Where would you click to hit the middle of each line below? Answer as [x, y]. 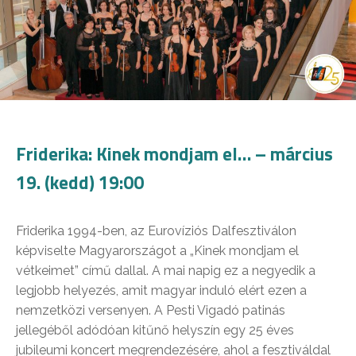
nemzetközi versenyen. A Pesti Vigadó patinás [151, 310]
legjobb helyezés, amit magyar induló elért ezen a [161, 290]
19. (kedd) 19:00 [80, 182]
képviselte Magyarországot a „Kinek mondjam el [157, 250]
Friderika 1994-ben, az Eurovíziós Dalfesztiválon [156, 230]
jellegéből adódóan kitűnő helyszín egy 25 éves [155, 330]
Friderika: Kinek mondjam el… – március [174, 153]
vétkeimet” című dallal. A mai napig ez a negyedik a [166, 270]
